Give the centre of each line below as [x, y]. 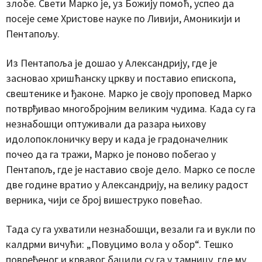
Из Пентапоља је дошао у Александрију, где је [111, 63]
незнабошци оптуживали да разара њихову [106, 123]
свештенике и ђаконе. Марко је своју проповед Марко [129, 93]
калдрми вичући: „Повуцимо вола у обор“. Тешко [120, 244]
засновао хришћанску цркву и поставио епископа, [121, 78]
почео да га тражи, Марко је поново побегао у [111, 154]
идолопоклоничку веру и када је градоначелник [117, 139]
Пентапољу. [33, 33]
